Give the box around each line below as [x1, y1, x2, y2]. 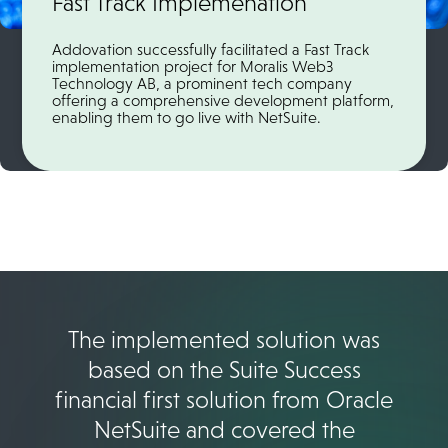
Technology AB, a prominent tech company [52, 75, 353, 93]
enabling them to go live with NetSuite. [52, 109, 322, 127]
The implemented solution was [68, 326, 380, 354]
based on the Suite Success [87, 356, 361, 384]
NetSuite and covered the [93, 416, 355, 444]
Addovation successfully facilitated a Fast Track [52, 41, 370, 59]
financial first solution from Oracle [55, 386, 393, 414]
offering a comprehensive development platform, [52, 92, 395, 110]
